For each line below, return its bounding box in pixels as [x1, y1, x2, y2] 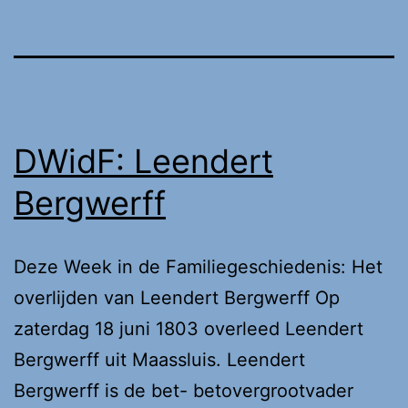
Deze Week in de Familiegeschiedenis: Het [14, 255, 382, 278]
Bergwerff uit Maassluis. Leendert [14, 348, 305, 371]
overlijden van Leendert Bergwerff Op [14, 286, 340, 309]
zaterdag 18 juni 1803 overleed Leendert [14, 317, 363, 340]
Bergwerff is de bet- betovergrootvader [14, 379, 353, 402]
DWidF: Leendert [14, 140, 273, 181]
